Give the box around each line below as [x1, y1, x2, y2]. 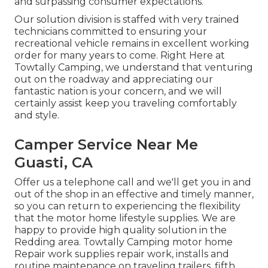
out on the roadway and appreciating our [14, 74, 213, 86]
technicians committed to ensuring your [14, 26, 207, 38]
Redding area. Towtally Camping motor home [14, 236, 233, 248]
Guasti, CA [14, 154, 93, 172]
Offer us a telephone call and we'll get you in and [14, 176, 251, 188]
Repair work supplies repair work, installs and [14, 248, 229, 260]
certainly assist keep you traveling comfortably [14, 98, 237, 109]
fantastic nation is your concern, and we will [14, 86, 222, 98]
